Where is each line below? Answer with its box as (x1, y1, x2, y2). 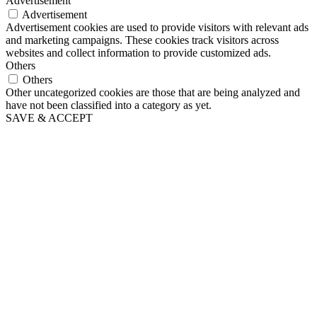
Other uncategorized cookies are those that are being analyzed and (6, 86, 300, 98)
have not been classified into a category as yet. (6, 98, 212, 111)
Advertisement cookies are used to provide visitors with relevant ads (6, 21, 309, 33)
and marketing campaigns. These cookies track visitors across (6, 33, 279, 46)
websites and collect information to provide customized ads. (6, 46, 271, 59)
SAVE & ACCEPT (6, 111, 93, 124)
